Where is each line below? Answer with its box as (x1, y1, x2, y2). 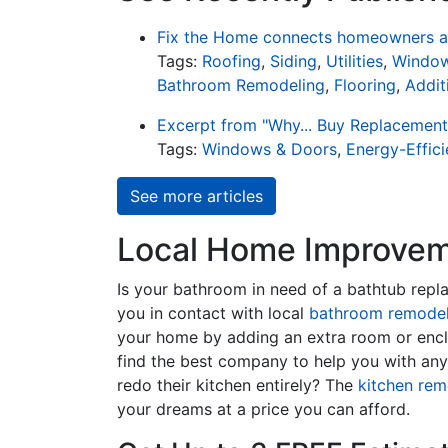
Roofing (202, 51, 261, 71)
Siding (270, 51, 317, 71)
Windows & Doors (202, 139, 337, 159)
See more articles (130, 186, 263, 206)
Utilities (326, 51, 383, 71)
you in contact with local (117, 303, 309, 323)
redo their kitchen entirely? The (117, 375, 358, 395)
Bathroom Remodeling (157, 75, 325, 95)
